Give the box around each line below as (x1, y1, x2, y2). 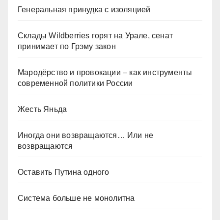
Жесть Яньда (18, 105, 67, 114)
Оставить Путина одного (18, 168, 110, 177)
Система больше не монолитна (18, 194, 135, 203)
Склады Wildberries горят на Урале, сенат (18, 31, 173, 40)
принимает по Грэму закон (18, 42, 116, 51)
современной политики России (18, 79, 133, 88)
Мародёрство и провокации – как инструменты (18, 68, 192, 77)
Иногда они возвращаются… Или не (18, 131, 154, 140)
